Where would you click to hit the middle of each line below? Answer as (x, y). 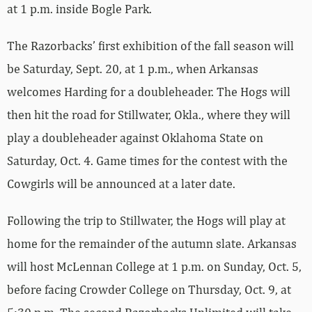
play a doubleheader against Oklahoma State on (135, 138)
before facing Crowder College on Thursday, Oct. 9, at (149, 290)
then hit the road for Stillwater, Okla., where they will (149, 115)
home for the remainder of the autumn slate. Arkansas (152, 244)
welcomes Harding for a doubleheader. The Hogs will (149, 92)
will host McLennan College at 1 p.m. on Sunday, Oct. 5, (154, 267)
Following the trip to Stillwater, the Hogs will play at (146, 221)
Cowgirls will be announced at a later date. (121, 184)
